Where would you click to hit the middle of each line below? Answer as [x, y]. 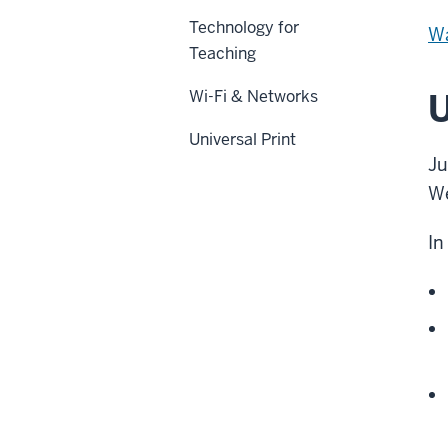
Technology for [244, 27]
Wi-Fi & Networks [253, 96]
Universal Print [242, 139]
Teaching [222, 53]
